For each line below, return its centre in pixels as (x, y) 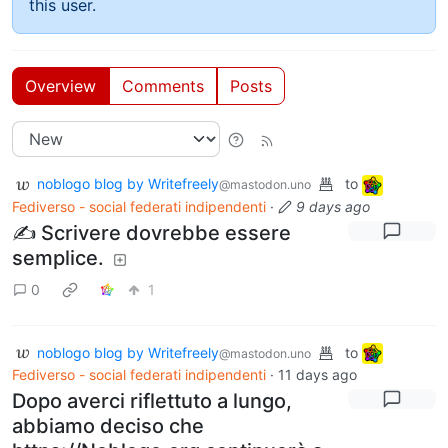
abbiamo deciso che (108, 426)
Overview (60, 85)
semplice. (58, 257)
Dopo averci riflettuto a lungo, (152, 401)
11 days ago (317, 375)
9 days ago (333, 206)
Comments (163, 85)
